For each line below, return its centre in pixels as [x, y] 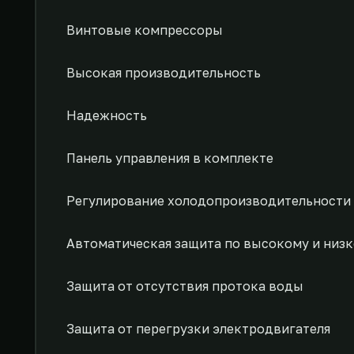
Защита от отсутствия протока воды [185, 286]
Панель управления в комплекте [170, 158]
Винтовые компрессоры [145, 30]
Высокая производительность [164, 73]
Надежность [107, 115]
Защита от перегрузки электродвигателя [198, 329]
